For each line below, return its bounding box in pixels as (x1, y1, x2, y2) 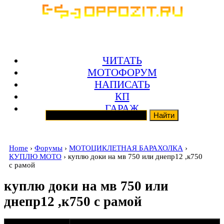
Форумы (34, 144, 62, 152)
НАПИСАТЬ (94, 78, 150, 90)
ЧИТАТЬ (102, 54, 142, 66)
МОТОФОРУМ (87, 66, 157, 78)
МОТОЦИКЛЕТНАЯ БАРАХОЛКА (69, 144, 183, 152)
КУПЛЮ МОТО (9, 152, 61, 160)
